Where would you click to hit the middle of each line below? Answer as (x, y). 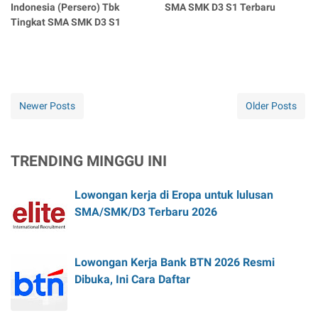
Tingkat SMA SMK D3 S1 (66, 22)
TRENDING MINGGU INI (89, 161)
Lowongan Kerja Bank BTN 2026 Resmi (175, 262)
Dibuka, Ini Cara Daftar (132, 279)
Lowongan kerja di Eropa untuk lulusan (174, 194)
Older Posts (271, 105)
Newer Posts (47, 105)
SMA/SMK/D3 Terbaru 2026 (146, 212)
